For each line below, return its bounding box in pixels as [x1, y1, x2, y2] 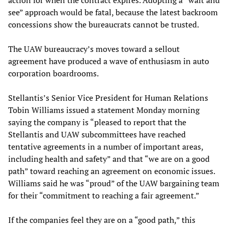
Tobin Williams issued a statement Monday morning [8, 104, 199, 116]
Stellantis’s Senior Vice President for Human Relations [8, 92, 208, 103]
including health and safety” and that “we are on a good [8, 153, 210, 164]
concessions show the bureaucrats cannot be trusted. [8, 18, 199, 30]
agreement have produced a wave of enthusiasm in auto [8, 55, 209, 67]
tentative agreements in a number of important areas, [8, 140, 203, 152]
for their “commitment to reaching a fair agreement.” [8, 189, 199, 201]
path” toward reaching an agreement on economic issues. [8, 165, 215, 177]
